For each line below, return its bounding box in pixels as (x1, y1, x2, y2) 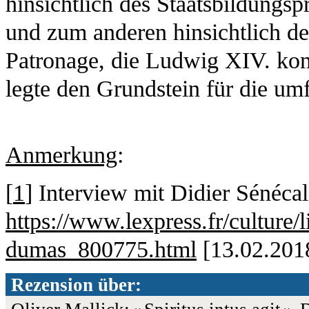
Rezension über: (11, 274, 141, 295)
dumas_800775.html (6, 236, 197, 262)
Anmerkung (6, 141, 117, 168)
